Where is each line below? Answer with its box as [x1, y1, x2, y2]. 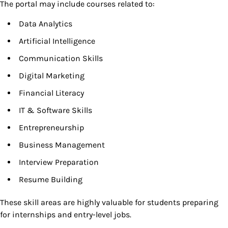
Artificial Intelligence [19, 36, 95, 46]
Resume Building [19, 175, 82, 185]
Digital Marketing [19, 71, 84, 81]
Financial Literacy [19, 88, 84, 98]
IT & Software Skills [19, 105, 92, 116]
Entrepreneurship [19, 123, 84, 133]
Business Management [19, 140, 105, 150]
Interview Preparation [19, 157, 99, 167]
